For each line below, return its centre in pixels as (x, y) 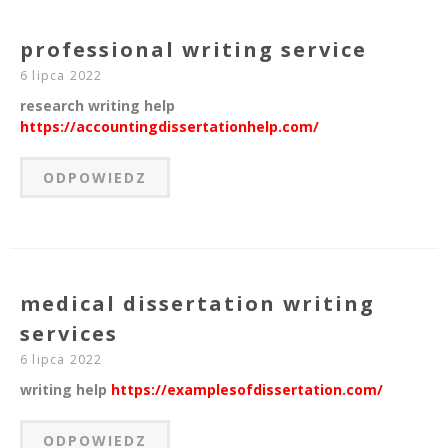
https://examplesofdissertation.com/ (247, 390)
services (69, 334)
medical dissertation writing (197, 304)
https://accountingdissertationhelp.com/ (169, 127)
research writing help (97, 106)
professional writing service (193, 50)
